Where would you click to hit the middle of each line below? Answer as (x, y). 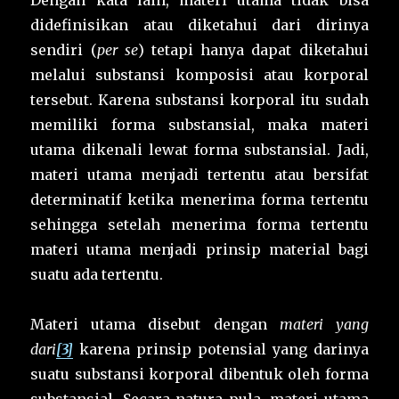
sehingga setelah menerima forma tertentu (199, 225)
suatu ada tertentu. (97, 275)
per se (117, 50)
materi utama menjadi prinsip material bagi (199, 250)
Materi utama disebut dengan (155, 325)
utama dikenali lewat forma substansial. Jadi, (199, 150)
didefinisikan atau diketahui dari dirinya (199, 25)
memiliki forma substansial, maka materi (199, 125)
